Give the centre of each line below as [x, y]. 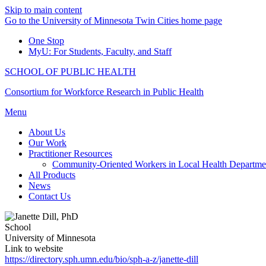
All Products [52, 175]
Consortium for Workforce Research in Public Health [104, 92]
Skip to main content [43, 10]
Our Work [47, 143]
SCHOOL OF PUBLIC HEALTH [70, 72]
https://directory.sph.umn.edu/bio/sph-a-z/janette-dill [102, 259]
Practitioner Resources [70, 153]
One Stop [46, 41]
